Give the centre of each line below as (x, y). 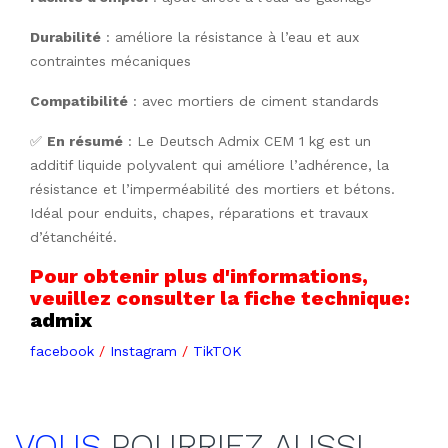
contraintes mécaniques (110, 61)
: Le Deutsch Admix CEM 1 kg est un (247, 141)
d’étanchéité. (73, 237)
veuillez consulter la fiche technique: (220, 298)
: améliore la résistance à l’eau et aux (230, 37)
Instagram (143, 351)
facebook (64, 351)
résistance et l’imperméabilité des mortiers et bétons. (212, 189)
